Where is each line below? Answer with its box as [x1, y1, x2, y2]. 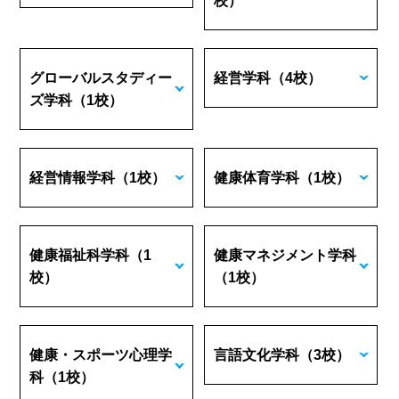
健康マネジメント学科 [214, 248, 357, 263]
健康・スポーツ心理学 [29, 347, 173, 362]
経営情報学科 [29, 170, 116, 185]
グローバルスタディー [29, 70, 173, 85]
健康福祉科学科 [29, 248, 130, 263]
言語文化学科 [214, 347, 300, 362]
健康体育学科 [214, 170, 300, 185]
